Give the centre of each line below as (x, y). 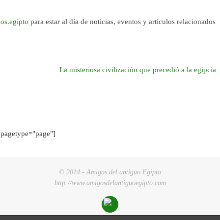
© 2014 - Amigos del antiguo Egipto (110, 172)
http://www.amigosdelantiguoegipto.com (110, 183)
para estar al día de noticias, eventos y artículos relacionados (122, 22)
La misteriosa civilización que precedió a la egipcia (138, 70)
